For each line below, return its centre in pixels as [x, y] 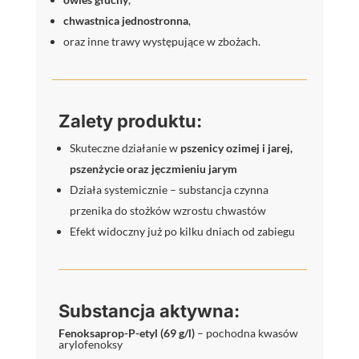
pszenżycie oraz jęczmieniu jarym [153, 169]
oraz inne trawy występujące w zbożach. [161, 42]
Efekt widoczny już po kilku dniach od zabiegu [182, 232]
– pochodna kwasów [246, 333]
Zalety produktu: [130, 121]
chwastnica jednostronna [125, 21]
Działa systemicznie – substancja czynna [169, 190]
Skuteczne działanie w [125, 148]
